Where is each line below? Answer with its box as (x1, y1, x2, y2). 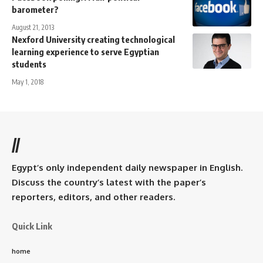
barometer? (12, 4, 59, 15)
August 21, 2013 (12, 22, 54, 32)
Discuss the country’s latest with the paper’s (12, 176, 206, 188)
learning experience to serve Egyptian (12, 46, 159, 57)
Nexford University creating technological (12, 33, 175, 45)
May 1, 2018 (12, 77, 43, 86)
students (12, 58, 46, 69)
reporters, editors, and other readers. (12, 191, 175, 203)
